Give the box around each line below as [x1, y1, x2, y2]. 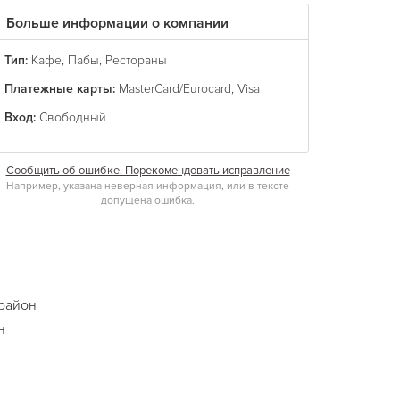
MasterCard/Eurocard [119, 81, 231, 96]
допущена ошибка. [101, 194, 195, 207]
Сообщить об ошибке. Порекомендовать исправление [5, 163, 290, 178]
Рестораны [105, 53, 167, 68]
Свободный [39, 110, 106, 125]
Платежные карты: [4, 81, 115, 96]
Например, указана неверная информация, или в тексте [6, 179, 289, 193]
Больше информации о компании [6, 14, 229, 32]
